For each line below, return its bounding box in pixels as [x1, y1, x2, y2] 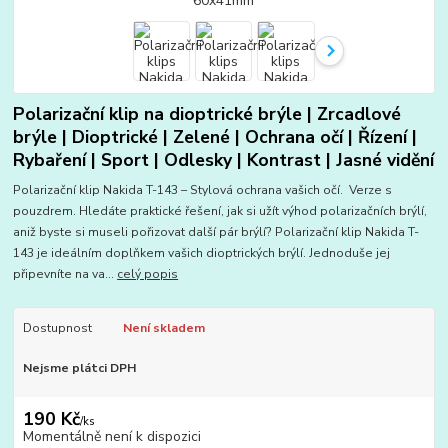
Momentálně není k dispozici [22, 426, 201, 446]
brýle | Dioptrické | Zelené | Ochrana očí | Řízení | [13, 124, 418, 149]
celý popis [117, 266, 179, 283]
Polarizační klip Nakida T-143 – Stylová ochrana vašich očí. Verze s [13, 182, 393, 199]
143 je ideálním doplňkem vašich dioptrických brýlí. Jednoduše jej [13, 245, 391, 262]
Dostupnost [22, 320, 92, 337]
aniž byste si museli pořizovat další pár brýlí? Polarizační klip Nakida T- [13, 224, 420, 241]
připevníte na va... [13, 266, 118, 283]
